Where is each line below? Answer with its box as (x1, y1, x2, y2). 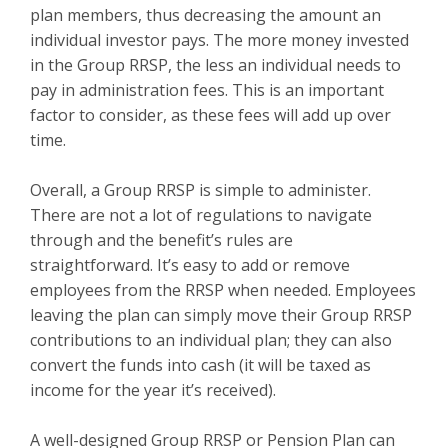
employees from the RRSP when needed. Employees (30, 279, 416, 301)
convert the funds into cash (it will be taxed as (30, 354, 371, 376)
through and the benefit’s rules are (30, 229, 293, 251)
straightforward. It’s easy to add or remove (30, 254, 350, 276)
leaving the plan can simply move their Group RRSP (30, 304, 412, 326)
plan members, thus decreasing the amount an (30, 4, 381, 26)
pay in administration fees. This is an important (30, 79, 384, 101)
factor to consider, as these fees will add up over (30, 104, 391, 126)
